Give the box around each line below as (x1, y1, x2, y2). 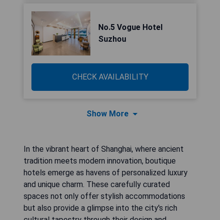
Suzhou (98, 34, 126, 44)
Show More (86, 109, 129, 118)
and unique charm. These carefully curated (24, 180, 170, 189)
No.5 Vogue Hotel (98, 23, 163, 32)
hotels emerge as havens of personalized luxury (24, 168, 188, 177)
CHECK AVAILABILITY (72, 72, 148, 82)
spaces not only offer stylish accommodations (24, 192, 185, 201)
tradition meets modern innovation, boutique (24, 156, 176, 165)
